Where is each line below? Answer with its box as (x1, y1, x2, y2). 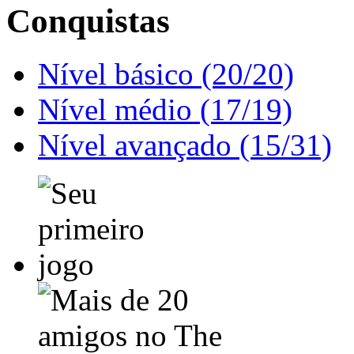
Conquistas (6, 2, 170, 40)
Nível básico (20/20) (38, 57, 294, 92)
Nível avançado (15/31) (38, 128, 332, 163)
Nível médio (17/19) (38, 92, 292, 127)
